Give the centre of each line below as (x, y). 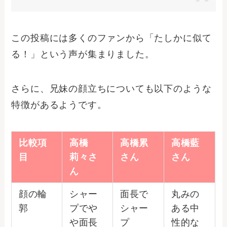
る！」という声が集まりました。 (83, 54)
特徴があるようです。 (59, 105)
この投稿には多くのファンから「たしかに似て (111, 38)
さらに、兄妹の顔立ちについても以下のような (111, 89)
